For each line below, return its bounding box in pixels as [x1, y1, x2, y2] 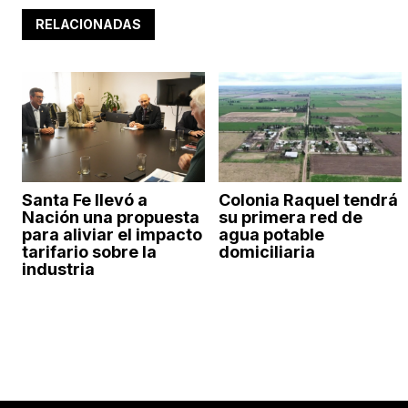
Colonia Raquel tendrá [218, 189, 398, 209]
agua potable [218, 224, 324, 244]
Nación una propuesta [22, 207, 199, 227]
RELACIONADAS [36, 16, 141, 33]
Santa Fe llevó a [22, 189, 148, 209]
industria [22, 259, 95, 279]
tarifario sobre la [22, 241, 157, 261]
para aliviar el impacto [22, 224, 202, 244]
